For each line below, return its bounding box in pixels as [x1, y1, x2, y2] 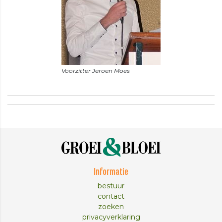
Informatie [94, 167, 128, 178]
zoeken [98, 202, 124, 212]
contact [98, 192, 124, 201]
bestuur [98, 181, 124, 191]
